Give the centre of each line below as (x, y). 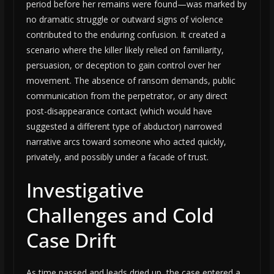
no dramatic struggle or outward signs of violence (124, 20)
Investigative (85, 190)
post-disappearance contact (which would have (119, 111)
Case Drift (71, 240)
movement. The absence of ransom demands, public (131, 81)
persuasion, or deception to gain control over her (123, 65)
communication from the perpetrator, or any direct (127, 96)
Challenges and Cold (120, 215)
